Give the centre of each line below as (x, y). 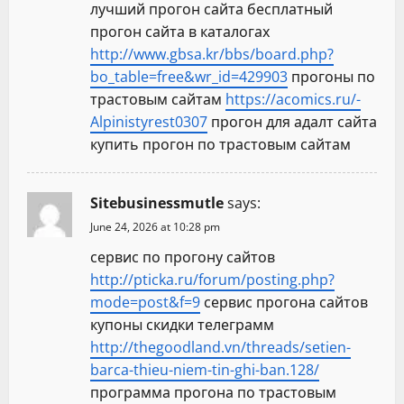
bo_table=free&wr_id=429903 (189, 77)
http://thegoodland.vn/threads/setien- (220, 348)
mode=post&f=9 (145, 303)
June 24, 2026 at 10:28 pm (155, 227)
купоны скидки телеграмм (182, 325)
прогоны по (331, 77)
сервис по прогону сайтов (183, 257)
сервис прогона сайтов (284, 303)
